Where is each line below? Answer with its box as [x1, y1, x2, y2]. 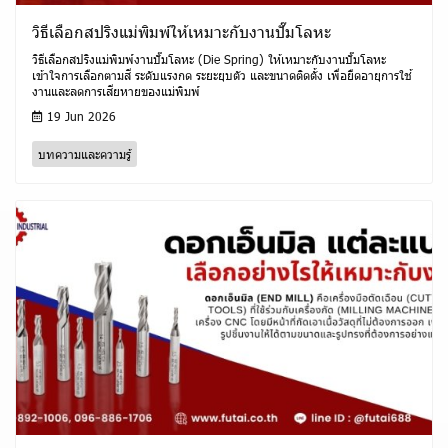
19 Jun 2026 [43, 108, 116, 125]
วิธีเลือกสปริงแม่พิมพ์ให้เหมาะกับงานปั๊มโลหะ [32, 21, 331, 43]
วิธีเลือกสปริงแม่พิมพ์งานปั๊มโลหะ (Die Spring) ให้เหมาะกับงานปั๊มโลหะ [32, 51, 386, 68]
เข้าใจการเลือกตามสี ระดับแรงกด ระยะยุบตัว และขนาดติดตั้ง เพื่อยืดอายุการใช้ [32, 67, 412, 84]
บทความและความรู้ [38, 146, 131, 163]
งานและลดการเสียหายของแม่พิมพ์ [32, 83, 200, 100]
